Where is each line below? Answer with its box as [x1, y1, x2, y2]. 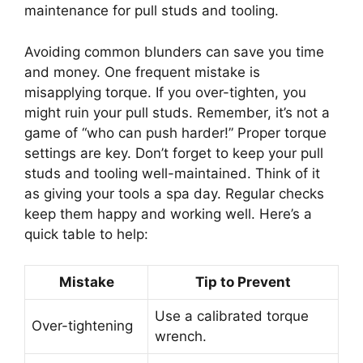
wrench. [155, 328, 207, 345]
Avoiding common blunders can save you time [24, 43, 324, 60]
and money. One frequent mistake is [24, 63, 260, 80]
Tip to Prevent [195, 274, 291, 291]
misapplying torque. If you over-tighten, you [24, 83, 306, 100]
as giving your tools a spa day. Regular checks [24, 185, 324, 202]
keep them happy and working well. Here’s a [24, 205, 312, 222]
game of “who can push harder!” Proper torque [24, 124, 327, 141]
